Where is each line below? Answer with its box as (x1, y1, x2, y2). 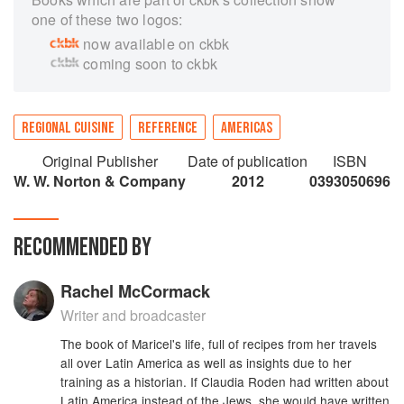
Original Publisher (41, 151, 158, 171)
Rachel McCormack (60, 279, 211, 303)
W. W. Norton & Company (14, 170, 186, 191)
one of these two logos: (32, 9, 183, 30)
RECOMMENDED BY (14, 233, 151, 262)
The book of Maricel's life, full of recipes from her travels (60, 335, 378, 353)
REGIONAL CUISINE (22, 119, 115, 137)
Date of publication (188, 151, 308, 171)
